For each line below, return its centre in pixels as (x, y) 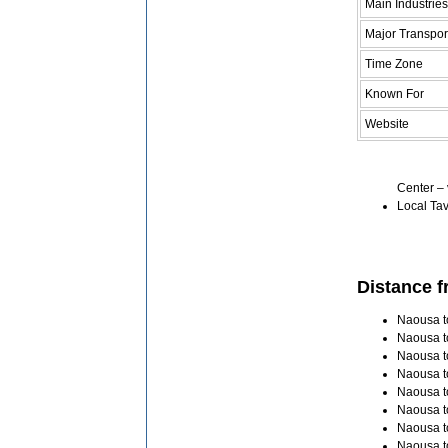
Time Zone (394, 63)
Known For (394, 93)
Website (387, 123)
